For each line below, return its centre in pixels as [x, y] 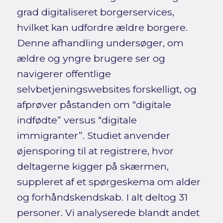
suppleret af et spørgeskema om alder [109, 182]
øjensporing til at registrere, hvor [95, 151]
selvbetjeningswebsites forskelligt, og [107, 89]
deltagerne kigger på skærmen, [93, 167]
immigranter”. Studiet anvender [93, 136]
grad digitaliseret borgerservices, [95, 12]
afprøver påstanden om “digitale [94, 105]
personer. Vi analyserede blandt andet [108, 213]
